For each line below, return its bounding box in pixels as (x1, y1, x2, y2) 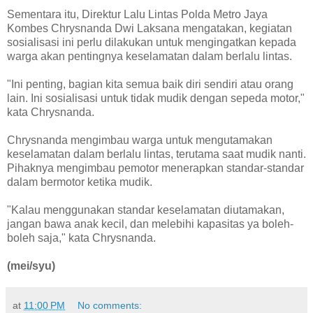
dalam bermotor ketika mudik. (7, 175, 152, 188)
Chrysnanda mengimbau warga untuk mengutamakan (7, 133, 272, 146)
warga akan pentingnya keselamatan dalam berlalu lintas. (7, 50, 292, 62)
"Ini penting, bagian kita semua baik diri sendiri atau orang (7, 78, 293, 90)
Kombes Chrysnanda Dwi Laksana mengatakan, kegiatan (7, 22, 292, 34)
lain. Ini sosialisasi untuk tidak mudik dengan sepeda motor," (7, 92, 305, 104)
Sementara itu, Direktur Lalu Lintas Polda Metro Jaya (7, 8, 268, 20)
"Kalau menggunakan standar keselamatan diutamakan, (7, 203, 284, 216)
